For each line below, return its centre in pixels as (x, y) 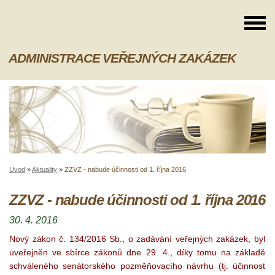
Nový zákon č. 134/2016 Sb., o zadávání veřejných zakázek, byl (137, 239)
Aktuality (45, 170)
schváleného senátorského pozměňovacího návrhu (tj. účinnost (137, 266)
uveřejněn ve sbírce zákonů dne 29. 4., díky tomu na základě (137, 253)
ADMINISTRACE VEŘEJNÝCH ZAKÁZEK (122, 58)
